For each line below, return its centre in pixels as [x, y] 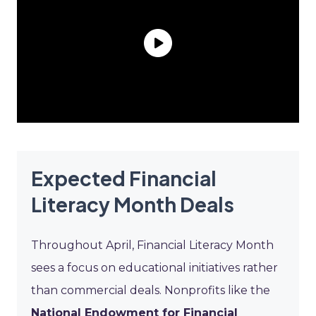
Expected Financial [124, 178]
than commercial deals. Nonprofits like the [151, 290]
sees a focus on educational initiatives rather [154, 267]
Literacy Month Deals [133, 204]
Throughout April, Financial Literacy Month [152, 245]
